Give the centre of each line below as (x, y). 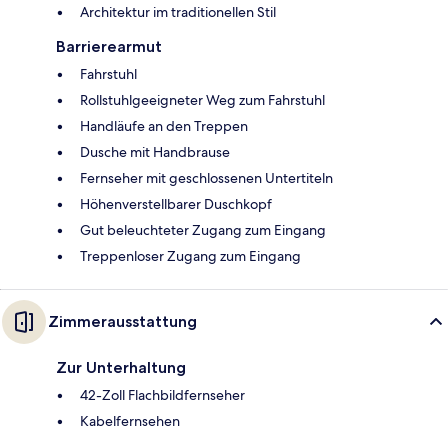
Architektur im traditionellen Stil (178, 12)
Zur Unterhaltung (121, 368)
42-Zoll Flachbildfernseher (162, 395)
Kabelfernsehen (130, 421)
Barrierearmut (109, 47)
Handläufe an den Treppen (164, 126)
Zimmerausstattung (122, 322)
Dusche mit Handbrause (155, 152)
